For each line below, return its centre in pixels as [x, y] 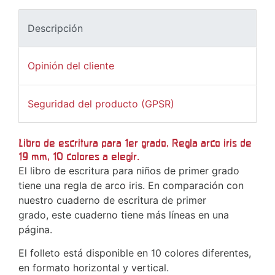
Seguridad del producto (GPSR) [101, 103]
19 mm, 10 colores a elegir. [79, 156]
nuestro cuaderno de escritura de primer [112, 200]
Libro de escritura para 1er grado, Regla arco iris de [135, 142]
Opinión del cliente [71, 66]
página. [37, 229]
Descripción [55, 29]
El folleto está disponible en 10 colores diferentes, [135, 253]
